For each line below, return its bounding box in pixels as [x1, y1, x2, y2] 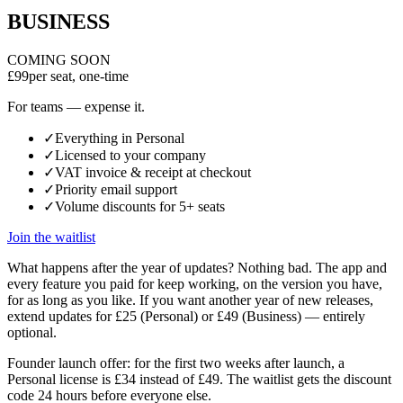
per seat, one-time [29, 68, 129, 85]
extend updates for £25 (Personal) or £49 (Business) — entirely [7, 309, 365, 325]
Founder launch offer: [7, 355, 130, 372]
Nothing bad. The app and [237, 260, 387, 276]
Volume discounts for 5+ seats [55, 199, 225, 215]
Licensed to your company [55, 148, 206, 164]
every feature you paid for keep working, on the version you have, [7, 276, 382, 292]
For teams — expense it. [7, 99, 145, 115]
